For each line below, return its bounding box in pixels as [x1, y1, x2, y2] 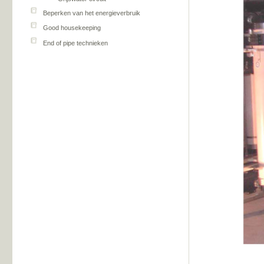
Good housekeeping [42, 24, 101, 32]
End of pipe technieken [42, 39, 108, 47]
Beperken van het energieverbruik [42, 9, 140, 17]
